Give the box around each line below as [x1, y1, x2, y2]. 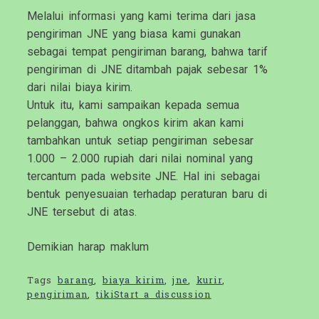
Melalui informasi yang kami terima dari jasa [27, 9, 256, 23]
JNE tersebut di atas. [27, 205, 137, 219]
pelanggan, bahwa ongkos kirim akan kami [27, 116, 244, 130]
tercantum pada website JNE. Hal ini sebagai [27, 169, 260, 184]
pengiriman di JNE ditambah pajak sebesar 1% [27, 63, 268, 77]
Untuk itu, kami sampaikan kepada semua [27, 98, 240, 113]
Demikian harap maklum [27, 240, 149, 254]
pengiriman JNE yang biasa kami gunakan [27, 27, 241, 41]
